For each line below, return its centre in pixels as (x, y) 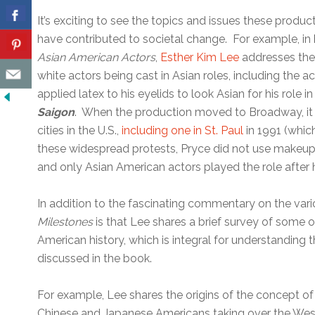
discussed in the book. (95, 258)
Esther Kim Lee (200, 57)
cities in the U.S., (80, 130)
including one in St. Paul (183, 130)
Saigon (56, 112)
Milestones (65, 221)
